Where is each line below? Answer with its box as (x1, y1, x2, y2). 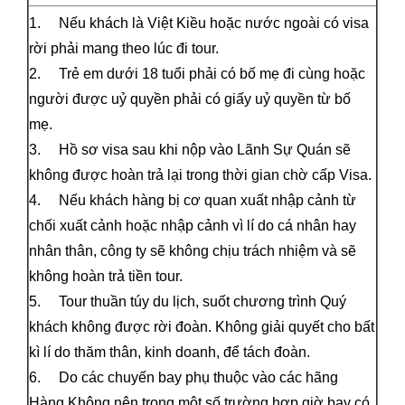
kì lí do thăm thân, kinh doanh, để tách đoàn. (29, 344, 310, 360)
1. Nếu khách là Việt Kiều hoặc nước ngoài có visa (29, 14, 369, 31)
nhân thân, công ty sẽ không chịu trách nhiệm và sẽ (29, 242, 356, 259)
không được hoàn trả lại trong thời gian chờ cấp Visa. (29, 166, 372, 183)
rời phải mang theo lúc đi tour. (29, 40, 219, 56)
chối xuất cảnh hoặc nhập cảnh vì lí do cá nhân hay (29, 217, 356, 233)
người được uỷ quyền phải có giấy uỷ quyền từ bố (29, 90, 351, 107)
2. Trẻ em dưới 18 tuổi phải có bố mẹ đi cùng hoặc (29, 65, 365, 81)
